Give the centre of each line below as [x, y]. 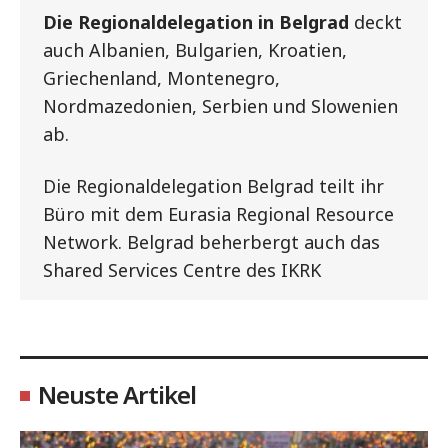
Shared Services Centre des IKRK [182, 270]
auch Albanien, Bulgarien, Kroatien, [195, 50]
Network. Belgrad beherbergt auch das [211, 242]
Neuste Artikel [117, 394]
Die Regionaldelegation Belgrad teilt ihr [213, 186]
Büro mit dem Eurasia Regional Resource [218, 214]
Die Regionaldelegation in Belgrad [196, 22]
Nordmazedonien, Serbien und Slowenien [220, 106]
